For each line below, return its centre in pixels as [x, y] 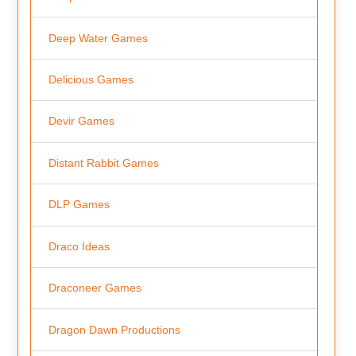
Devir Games [81, 121]
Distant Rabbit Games [103, 163]
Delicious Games [91, 79]
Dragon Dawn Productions [114, 329]
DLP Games [79, 205]
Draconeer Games [95, 288]
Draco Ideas [79, 246]
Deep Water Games [98, 38]
